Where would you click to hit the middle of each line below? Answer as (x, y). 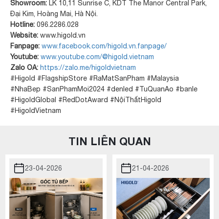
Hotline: (23, 24)
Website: (24, 35)
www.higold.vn (62, 35)
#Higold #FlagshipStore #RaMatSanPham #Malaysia (95, 78)
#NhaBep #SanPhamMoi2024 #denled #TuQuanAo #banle (104, 89)
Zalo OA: (24, 67)
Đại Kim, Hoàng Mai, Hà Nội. (54, 13)
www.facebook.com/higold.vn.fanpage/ (104, 46)
